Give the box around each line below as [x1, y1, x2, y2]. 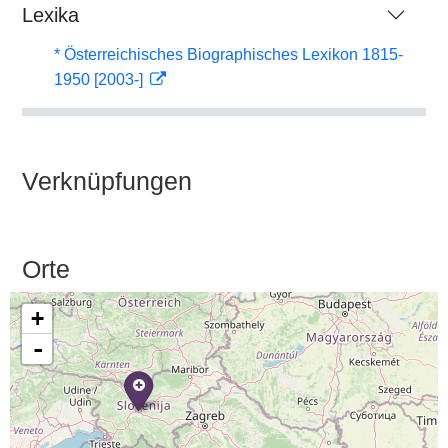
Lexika [22, 4, 79, 26]
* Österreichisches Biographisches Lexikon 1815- [54, 46, 403, 63]
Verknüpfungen [22, 167, 192, 195]
